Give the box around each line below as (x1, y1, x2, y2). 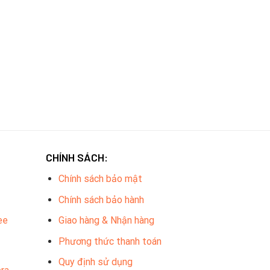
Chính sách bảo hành (58, 193, 145, 206)
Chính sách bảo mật (58, 172, 143, 184)
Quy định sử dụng (58, 256, 133, 268)
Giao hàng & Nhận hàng (58, 215, 155, 227)
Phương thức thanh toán (58, 235, 162, 247)
